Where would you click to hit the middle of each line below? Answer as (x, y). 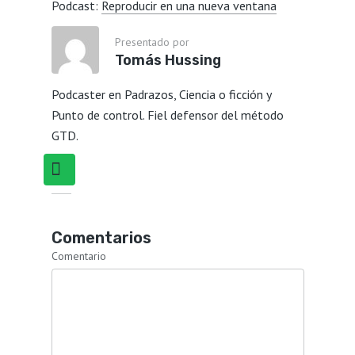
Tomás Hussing (168, 60)
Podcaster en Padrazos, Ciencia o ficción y (161, 94)
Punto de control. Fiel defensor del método (167, 115)
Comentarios (101, 238)
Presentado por (152, 42)
